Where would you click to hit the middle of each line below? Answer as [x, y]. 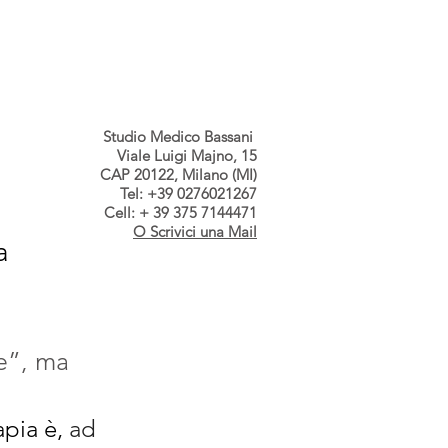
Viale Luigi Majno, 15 [187, 155]
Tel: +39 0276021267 [188, 193]
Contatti [211, 43]
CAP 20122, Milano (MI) [178, 174]
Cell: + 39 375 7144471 [180, 212]
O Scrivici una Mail [195, 231]
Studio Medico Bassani [180, 136]
